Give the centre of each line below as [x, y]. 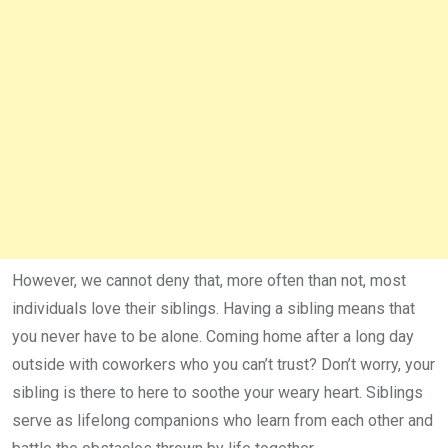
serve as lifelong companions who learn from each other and [222, 420]
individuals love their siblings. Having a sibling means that [213, 308]
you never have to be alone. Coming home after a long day [213, 336]
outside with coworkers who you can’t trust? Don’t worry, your [223, 364]
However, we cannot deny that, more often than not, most [209, 280]
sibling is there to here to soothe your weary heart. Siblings [217, 392]
